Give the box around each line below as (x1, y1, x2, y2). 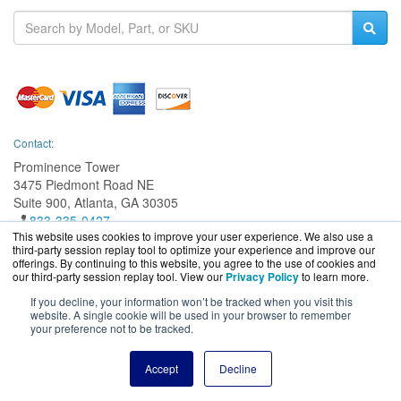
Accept (144, 361, 178, 376)
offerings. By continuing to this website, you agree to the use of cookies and (13, 255, 376, 270)
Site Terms (258, 356, 319, 375)
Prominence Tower (13, 158, 120, 176)
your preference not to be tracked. (30, 320, 193, 336)
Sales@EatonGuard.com (30, 229, 170, 248)
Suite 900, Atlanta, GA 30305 (13, 193, 178, 212)
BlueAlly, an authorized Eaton (200, 320, 381, 339)
